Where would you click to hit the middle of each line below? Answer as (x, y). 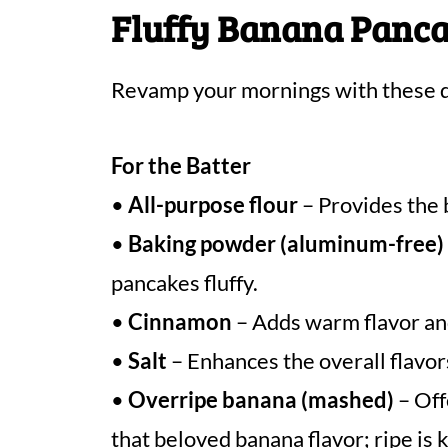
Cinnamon (180, 321)
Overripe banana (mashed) (261, 399)
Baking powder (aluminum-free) (286, 243)
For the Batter (181, 165)
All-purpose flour (213, 204)
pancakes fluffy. (184, 282)
